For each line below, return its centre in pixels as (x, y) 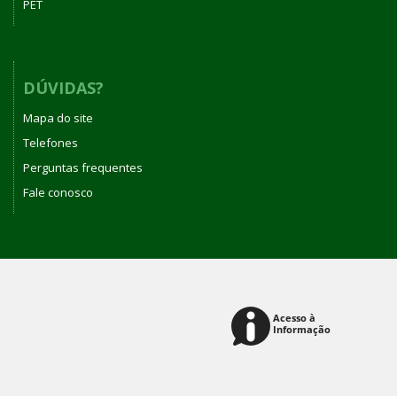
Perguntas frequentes (83, 168)
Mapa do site (58, 118)
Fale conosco (58, 193)
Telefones (51, 143)
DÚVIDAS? (63, 87)
